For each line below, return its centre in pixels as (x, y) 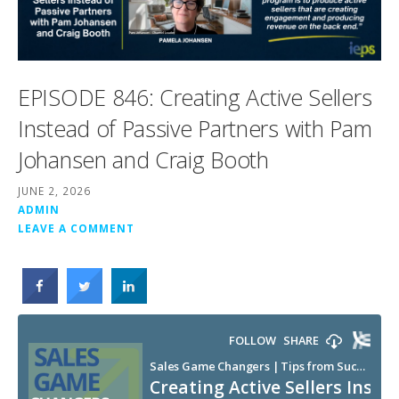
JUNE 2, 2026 (54, 190)
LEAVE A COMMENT (76, 228)
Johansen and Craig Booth (143, 160)
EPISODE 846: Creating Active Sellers (195, 98)
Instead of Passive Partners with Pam (195, 129)
